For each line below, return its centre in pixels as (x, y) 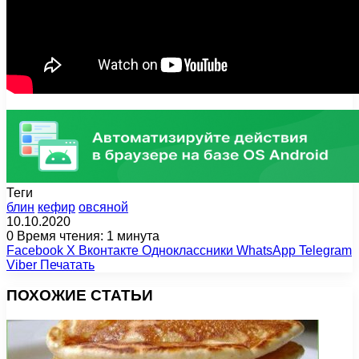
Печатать (67, 264)
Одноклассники (188, 250)
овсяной (103, 207)
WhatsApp (266, 250)
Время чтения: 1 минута (87, 236)
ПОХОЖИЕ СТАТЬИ (80, 296)
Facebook (35, 250)
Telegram (325, 250)
